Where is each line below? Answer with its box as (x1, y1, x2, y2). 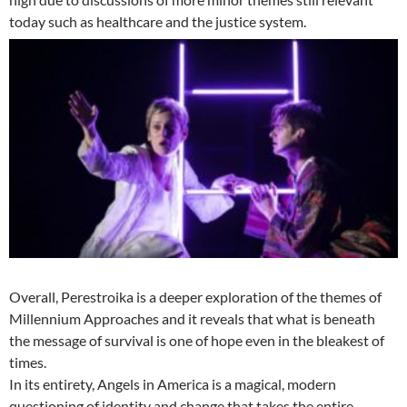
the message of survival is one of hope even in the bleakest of (9, 332, 384, 350)
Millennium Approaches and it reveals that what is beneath (9, 310, 375, 328)
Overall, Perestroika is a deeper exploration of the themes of (9, 288, 382, 306)
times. (9, 353, 46, 372)
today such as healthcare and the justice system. (9, 13, 306, 30)
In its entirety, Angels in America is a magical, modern (9, 375, 336, 393)
